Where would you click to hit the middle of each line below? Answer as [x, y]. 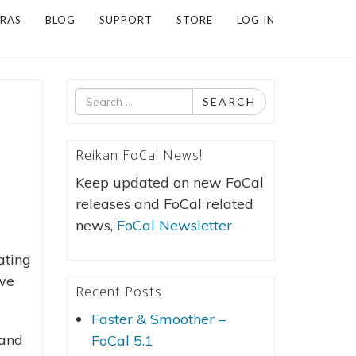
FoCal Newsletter [174, 225]
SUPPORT [126, 20]
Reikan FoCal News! [138, 156]
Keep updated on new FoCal [169, 182]
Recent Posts [118, 292]
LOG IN [256, 20]
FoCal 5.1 [122, 341]
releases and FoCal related [164, 204]
